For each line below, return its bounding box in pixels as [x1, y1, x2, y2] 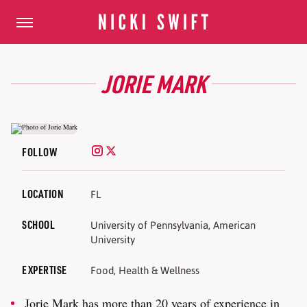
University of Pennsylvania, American [90, 219, 256, 231]
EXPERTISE [22, 262, 67, 277]
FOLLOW [22, 145, 57, 159]
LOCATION [22, 186, 64, 201]
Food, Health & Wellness [90, 265, 199, 276]
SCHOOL [22, 217, 55, 232]
